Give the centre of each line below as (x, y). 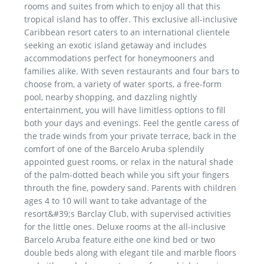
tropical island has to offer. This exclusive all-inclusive (131, 19)
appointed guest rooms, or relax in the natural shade (129, 162)
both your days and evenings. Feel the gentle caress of (132, 123)
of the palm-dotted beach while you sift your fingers (127, 175)
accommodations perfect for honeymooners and (119, 58)
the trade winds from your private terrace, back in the (130, 136)
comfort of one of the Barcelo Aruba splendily (114, 149)
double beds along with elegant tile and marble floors (130, 253)
